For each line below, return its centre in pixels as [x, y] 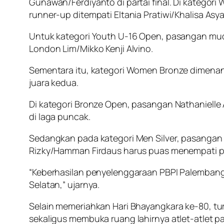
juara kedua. [54, 83]
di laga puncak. [60, 117]
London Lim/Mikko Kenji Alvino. [91, 49]
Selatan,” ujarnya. [64, 185]
